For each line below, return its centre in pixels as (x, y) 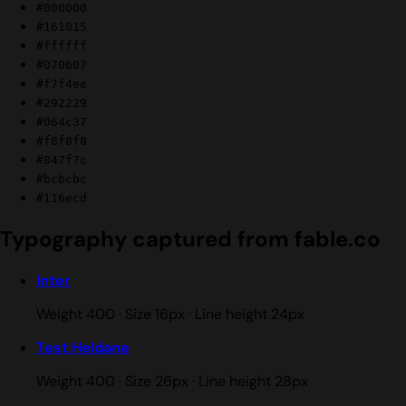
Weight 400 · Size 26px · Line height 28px (172, 382)
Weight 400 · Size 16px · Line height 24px (170, 314)
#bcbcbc (62, 179)
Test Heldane (83, 348)
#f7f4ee (62, 84)
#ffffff (62, 46)
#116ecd (62, 198)
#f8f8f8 (62, 141)
